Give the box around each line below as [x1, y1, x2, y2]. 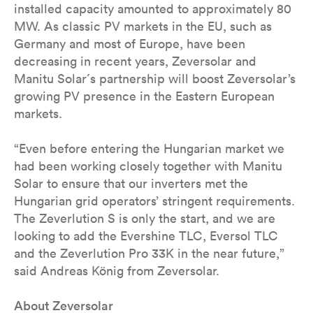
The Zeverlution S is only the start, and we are [14, 210, 275, 226]
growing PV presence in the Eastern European [14, 88, 275, 104]
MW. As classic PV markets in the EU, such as [14, 18, 272, 34]
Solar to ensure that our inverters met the [14, 175, 248, 191]
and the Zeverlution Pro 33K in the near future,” [14, 245, 284, 261]
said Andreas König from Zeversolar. [14, 263, 219, 279]
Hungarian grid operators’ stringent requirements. [14, 193, 295, 209]
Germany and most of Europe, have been [14, 36, 245, 52]
